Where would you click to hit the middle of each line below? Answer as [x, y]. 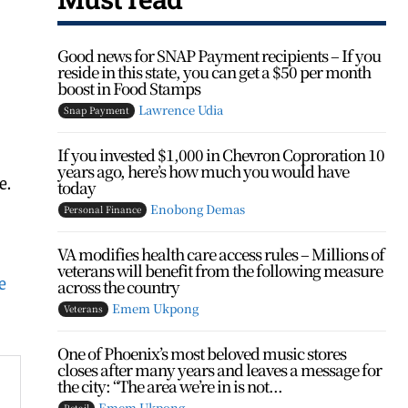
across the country [119, 286]
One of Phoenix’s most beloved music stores [202, 353]
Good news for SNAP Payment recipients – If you [219, 55]
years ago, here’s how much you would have [204, 171]
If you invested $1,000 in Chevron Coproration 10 [221, 154]
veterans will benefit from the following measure [220, 270]
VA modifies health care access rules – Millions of [221, 254]
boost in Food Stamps [129, 88]
